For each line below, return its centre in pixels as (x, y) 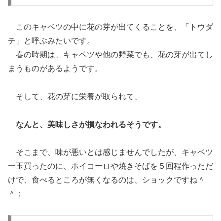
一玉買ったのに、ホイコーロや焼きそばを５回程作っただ (110, 166)
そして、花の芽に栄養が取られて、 (75, 96)
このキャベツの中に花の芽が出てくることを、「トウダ (110, 27)
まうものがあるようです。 (55, 68)
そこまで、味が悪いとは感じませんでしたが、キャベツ (110, 152)
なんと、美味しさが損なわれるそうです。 (91, 124)
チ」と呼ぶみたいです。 (51, 40)
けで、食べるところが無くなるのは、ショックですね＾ (107, 180)
